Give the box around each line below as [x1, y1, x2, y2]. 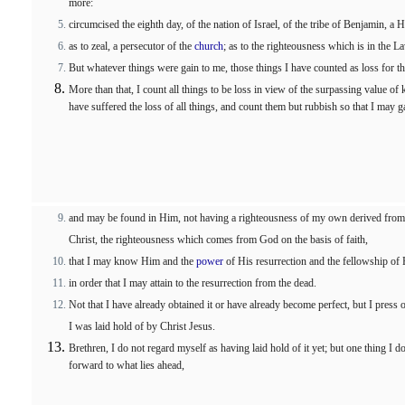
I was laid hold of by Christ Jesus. [69, 320, 215, 333]
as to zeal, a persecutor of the [69, 40, 194, 52]
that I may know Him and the [69, 255, 196, 268]
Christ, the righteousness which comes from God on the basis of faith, [69, 233, 368, 246]
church [194, 40, 223, 52]
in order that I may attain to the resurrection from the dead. [69, 277, 316, 289]
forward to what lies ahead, [69, 359, 184, 374]
